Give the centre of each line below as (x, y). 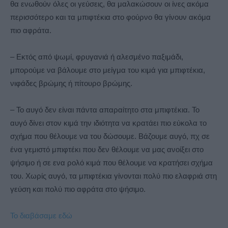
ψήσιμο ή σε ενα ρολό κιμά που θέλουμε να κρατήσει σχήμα (111, 163)
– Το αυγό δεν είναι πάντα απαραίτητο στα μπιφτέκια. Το (105, 110)
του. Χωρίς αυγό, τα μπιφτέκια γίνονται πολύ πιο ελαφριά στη (113, 176)
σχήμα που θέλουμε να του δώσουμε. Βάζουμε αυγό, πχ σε (110, 136)
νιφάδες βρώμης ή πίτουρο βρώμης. (71, 83)
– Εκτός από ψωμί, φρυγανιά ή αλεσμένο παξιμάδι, (97, 57)
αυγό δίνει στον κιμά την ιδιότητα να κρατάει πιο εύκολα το (108, 123)
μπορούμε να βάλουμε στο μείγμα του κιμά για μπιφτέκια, (108, 70)
